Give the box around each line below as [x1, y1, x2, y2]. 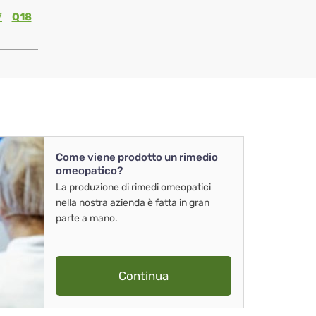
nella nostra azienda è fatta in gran [56, 197, 209, 209]
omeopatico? [56, 164, 123, 178]
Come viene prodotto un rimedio [56, 151, 218, 164]
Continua [119, 269, 169, 284]
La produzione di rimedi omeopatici [56, 181, 211, 194]
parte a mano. [56, 212, 118, 225]
